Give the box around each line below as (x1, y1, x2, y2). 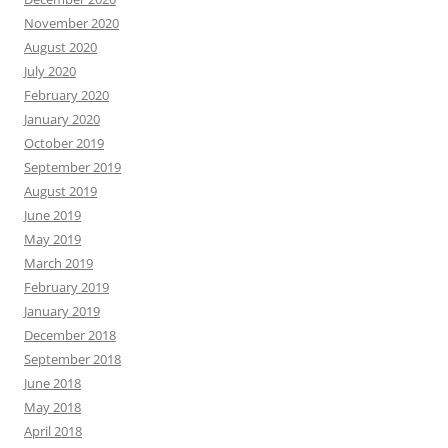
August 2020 (24, 37, 97, 56)
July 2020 (24, 61, 76, 80)
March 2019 (24, 253, 93, 272)
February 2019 (24, 277, 109, 296)
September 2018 (24, 349, 121, 368)
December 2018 (24, 325, 116, 344)
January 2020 (24, 109, 100, 128)
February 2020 (24, 85, 109, 104)
